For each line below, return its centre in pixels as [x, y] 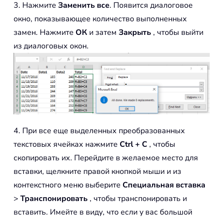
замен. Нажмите [45, 33]
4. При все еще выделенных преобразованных [99, 131]
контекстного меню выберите [68, 185]
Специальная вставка [164, 185]
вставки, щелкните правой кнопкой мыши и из [97, 172]
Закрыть [135, 33]
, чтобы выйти [177, 33]
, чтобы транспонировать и [137, 199]
